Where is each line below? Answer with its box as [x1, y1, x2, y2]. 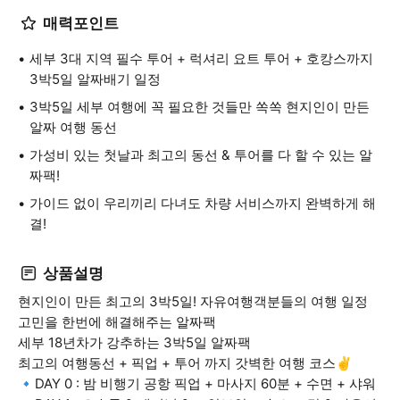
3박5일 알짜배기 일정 [29, 71, 161, 87]
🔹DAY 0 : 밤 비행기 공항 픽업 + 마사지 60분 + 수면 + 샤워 [18, 375, 376, 392]
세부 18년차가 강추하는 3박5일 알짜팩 [18, 334, 251, 351]
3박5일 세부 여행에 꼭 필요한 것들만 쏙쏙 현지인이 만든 [29, 98, 370, 115]
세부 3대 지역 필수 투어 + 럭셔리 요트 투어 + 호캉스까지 [29, 50, 373, 67]
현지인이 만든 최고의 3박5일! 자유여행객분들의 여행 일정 [18, 293, 368, 310]
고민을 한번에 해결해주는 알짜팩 [18, 313, 216, 330]
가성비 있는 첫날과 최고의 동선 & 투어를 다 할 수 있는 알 [29, 146, 372, 163]
